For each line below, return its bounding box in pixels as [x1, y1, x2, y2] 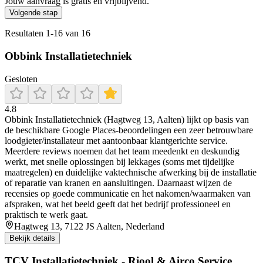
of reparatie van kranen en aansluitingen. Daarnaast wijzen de [5, 177, 232, 188]
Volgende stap [9, 8, 58, 18]
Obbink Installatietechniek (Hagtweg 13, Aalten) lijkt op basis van [5, 114, 249, 124]
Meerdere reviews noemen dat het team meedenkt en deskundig [5, 146, 240, 156]
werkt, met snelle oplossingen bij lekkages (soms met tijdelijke [5, 156, 234, 167]
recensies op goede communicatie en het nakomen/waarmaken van [5, 188, 251, 198]
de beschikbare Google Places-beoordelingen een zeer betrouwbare [5, 124, 253, 135]
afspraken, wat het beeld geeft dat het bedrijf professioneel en [5, 198, 231, 209]
